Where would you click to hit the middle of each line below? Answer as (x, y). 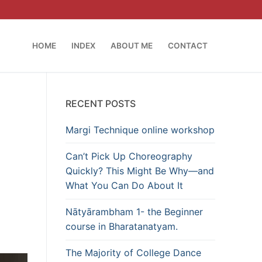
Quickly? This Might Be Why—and (140, 171)
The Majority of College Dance (133, 253)
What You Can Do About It (124, 186)
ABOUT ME (132, 45)
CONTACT (188, 45)
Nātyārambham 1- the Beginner (134, 212)
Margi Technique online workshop (140, 130)
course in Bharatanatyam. (122, 227)
